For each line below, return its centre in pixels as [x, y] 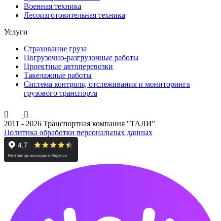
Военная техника [53, 6]
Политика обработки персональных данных [78, 132]
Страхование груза [55, 49]
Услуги [16, 32]
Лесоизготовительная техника [74, 15]
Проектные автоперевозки [68, 66]
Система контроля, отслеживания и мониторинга [107, 84]
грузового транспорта [60, 93]
